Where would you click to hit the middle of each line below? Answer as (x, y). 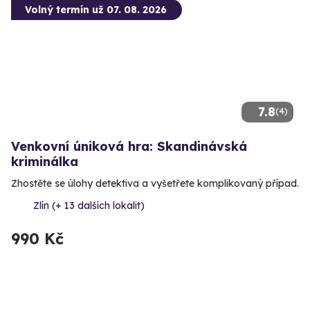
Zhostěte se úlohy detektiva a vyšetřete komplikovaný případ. (155, 184)
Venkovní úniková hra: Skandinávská (129, 147)
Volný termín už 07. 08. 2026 (96, 10)
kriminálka (45, 162)
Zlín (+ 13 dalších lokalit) (89, 206)
